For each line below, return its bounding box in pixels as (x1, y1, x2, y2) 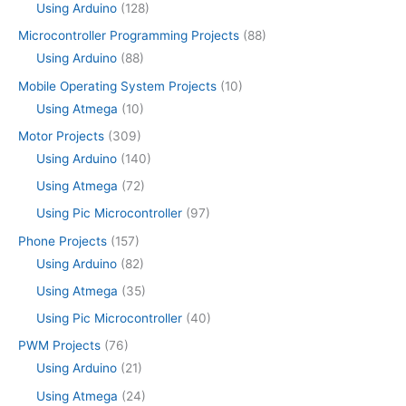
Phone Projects (18, 233, 107, 248)
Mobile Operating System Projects (18, 78, 217, 93)
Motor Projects (18, 128, 104, 143)
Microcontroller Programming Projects (18, 28, 239, 43)
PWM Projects (18, 338, 101, 353)
